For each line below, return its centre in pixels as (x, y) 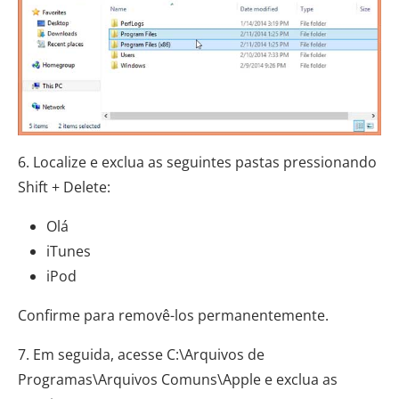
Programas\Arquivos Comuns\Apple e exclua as (178, 379)
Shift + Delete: (64, 187)
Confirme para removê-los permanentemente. (173, 315)
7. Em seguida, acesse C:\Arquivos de (141, 354)
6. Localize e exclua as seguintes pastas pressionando (197, 162)
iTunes (69, 251)
